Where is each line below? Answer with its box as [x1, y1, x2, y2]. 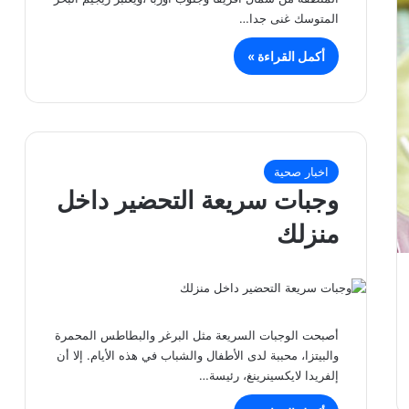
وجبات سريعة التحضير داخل [57, 185, 340, 216]
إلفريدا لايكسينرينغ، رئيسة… [199, 368, 340, 383]
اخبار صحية [274, 164, 330, 180]
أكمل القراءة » [247, 47, 326, 64]
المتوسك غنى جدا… [239, 10, 340, 26]
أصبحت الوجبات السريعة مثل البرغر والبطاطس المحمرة [55, 328, 340, 343]
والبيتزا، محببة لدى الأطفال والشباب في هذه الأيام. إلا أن [57, 348, 340, 363]
